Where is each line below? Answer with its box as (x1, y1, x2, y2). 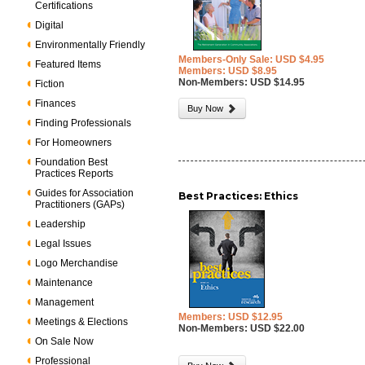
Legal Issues (35, 238, 92, 249)
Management (35, 297, 95, 308)
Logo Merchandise (35, 257, 119, 269)
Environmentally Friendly (35, 39, 146, 51)
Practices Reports (35, 168, 114, 179)
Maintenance (35, 277, 94, 288)
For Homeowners (35, 137, 112, 148)
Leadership (35, 218, 86, 230)
